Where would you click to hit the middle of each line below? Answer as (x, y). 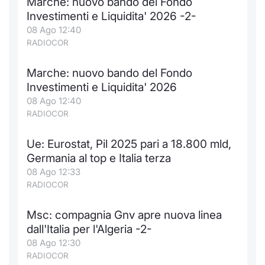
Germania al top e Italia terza (99, 158)
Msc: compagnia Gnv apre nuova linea (124, 215)
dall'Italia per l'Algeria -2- (89, 229)
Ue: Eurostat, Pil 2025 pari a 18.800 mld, (129, 144)
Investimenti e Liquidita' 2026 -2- (112, 16)
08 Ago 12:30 (54, 243)
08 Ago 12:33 (54, 172)
